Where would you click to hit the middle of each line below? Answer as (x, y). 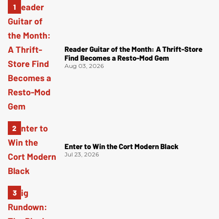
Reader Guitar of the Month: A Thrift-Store (133, 49)
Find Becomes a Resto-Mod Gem (117, 57)
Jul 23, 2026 (82, 154)
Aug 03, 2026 (84, 66)
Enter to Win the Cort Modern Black (121, 146)
